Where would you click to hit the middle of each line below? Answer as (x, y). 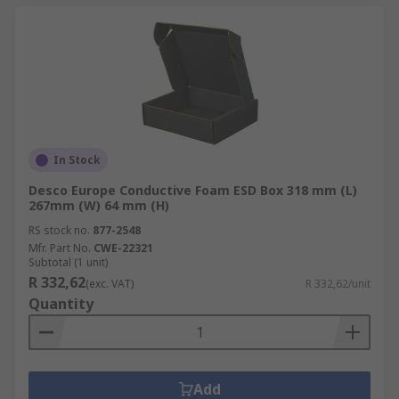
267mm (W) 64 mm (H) (99, 205)
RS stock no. (59, 230)
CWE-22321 (123, 248)
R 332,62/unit (338, 284)
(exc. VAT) (110, 284)
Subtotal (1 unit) (68, 262)
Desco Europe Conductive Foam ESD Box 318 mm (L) (193, 190)
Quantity (61, 304)
